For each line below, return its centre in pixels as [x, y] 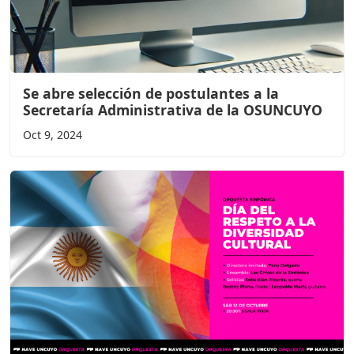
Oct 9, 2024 [53, 135]
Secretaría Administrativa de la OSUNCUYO [173, 110]
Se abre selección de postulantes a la [151, 94]
